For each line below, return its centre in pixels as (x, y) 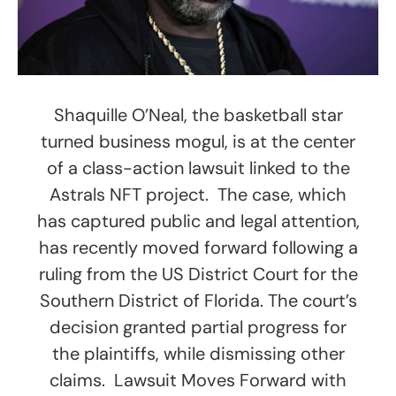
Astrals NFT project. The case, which (198, 194)
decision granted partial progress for (198, 327)
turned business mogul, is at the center (198, 141)
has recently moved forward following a (198, 247)
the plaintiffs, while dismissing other (198, 353)
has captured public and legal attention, (198, 221)
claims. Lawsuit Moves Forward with (198, 380)
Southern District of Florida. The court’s (198, 300)
